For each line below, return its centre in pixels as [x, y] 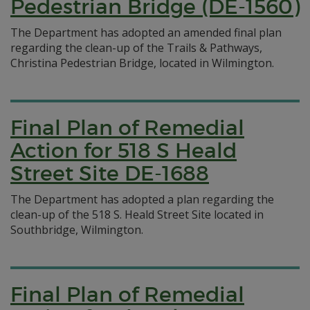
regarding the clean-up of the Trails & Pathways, [136, 48]
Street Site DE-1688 [110, 173]
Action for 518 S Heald [124, 151]
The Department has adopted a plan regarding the [142, 199]
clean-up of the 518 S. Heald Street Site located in [137, 215]
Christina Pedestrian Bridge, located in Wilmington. [142, 63]
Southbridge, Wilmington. [77, 230]
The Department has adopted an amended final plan [146, 33]
